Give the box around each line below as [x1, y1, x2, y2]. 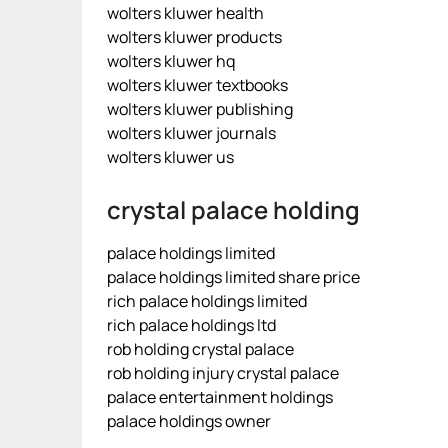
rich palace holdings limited [107, 290, 307, 312]
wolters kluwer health [107, 2, 264, 24]
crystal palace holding [107, 193, 360, 226]
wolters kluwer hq [107, 50, 235, 72]
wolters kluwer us [107, 146, 234, 168]
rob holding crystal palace [107, 338, 294, 360]
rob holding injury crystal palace [107, 362, 339, 384]
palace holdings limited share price [107, 266, 360, 288]
